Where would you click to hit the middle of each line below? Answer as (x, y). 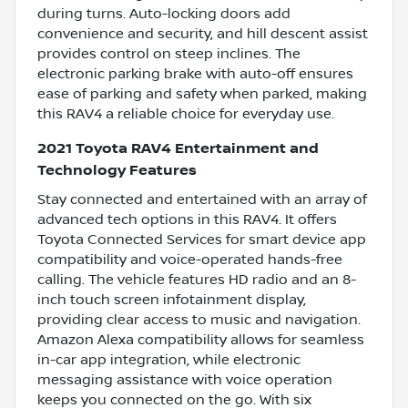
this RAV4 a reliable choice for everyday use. (186, 113)
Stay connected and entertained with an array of (202, 199)
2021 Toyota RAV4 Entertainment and (178, 148)
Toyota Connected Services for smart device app (202, 239)
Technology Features (117, 170)
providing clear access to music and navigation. (199, 319)
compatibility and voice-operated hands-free (190, 259)
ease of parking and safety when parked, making (202, 93)
